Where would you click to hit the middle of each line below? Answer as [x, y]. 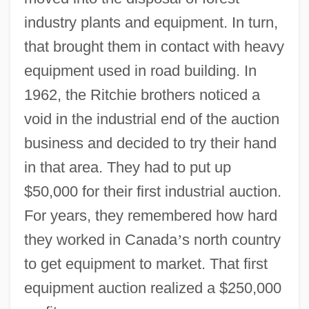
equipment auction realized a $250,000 [152, 288]
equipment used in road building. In [140, 70]
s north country [231, 239]
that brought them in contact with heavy [154, 46]
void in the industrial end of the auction [151, 119]
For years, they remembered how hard [150, 215]
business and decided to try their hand [150, 143]
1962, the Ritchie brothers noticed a [142, 94]
